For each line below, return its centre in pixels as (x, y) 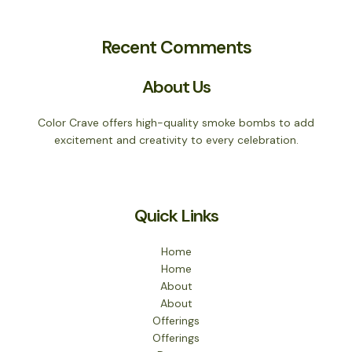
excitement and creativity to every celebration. (176, 139)
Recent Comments (176, 47)
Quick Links (176, 216)
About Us (176, 87)
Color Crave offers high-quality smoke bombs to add (176, 122)
